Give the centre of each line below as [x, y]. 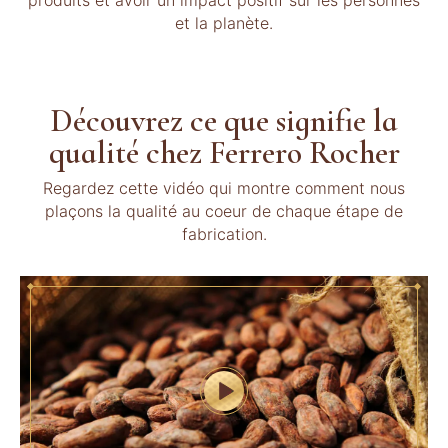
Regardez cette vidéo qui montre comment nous [224, 188]
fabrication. [224, 234]
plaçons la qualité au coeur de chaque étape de [224, 211]
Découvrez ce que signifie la [224, 120]
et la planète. [224, 23]
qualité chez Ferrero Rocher [224, 152]
